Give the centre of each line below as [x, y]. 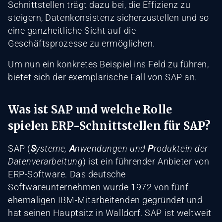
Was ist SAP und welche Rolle [90, 109]
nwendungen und [111, 148]
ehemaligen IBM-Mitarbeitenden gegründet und [105, 200]
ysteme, [53, 148]
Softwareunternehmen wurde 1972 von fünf [98, 187]
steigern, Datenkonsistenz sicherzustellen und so [109, 17]
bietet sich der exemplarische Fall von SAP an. [103, 77]
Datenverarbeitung [46, 161]
